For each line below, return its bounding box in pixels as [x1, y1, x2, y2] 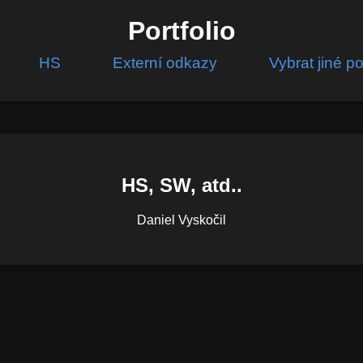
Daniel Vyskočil [137, 212, 226, 227]
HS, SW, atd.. [121, 173, 242, 196]
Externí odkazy [113, 54, 217, 71]
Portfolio [127, 16, 236, 45]
